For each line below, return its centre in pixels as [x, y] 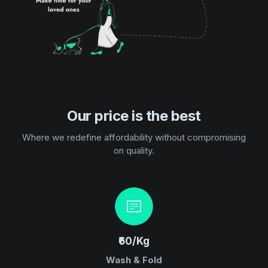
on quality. [134, 151]
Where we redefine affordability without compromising [134, 138]
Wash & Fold [134, 260]
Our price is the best [134, 116]
